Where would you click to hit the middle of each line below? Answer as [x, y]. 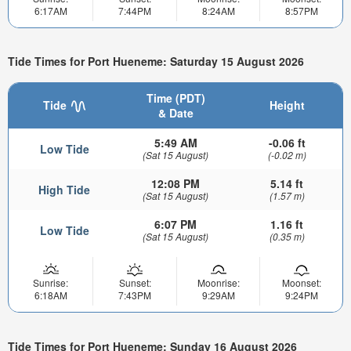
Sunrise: [51, 282]
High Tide [64, 189]
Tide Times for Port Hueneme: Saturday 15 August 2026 [156, 62]
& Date [175, 112]
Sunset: [135, 282]
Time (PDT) [175, 98]
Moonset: [301, 282]
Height [287, 105]
